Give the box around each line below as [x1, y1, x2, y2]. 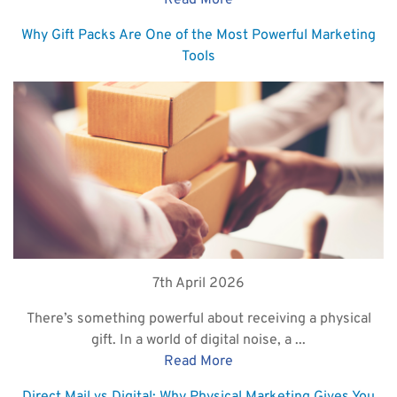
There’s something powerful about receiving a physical [26, 310, 371, 329]
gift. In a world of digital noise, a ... [91, 331, 306, 350]
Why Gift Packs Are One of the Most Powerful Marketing [21, 27, 376, 45]
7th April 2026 [152, 275, 245, 293]
